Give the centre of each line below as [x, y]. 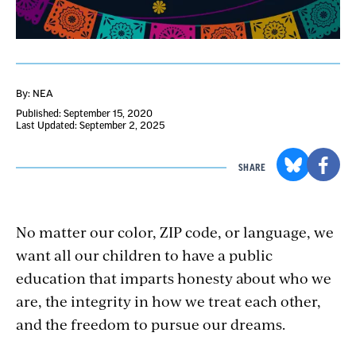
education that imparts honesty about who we [174, 277]
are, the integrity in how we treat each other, [168, 300]
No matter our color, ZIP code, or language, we [175, 231]
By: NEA [35, 93]
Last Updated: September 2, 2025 [90, 125]
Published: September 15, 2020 [84, 113]
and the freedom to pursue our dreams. [151, 323]
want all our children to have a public [144, 254]
